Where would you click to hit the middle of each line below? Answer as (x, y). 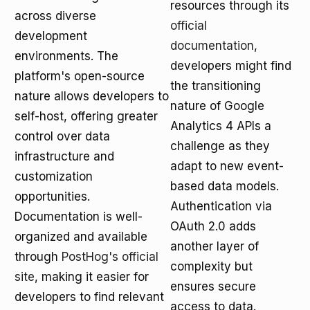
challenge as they (220, 146)
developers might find (231, 66)
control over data (62, 136)
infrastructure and (64, 156)
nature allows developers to (92, 96)
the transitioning (216, 86)
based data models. (225, 186)
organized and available (81, 237)
